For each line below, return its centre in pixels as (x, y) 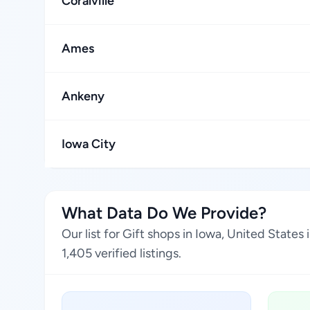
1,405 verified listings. (121, 253)
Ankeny (83, 96)
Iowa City (89, 144)
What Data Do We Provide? (164, 213)
